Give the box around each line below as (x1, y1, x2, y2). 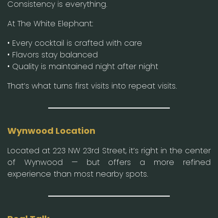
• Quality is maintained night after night (7, 60, 158, 72)
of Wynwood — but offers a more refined (7, 156, 211, 168)
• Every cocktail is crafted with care (7, 37, 142, 49)
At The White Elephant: (7, 18, 93, 29)
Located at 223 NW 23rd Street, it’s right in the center (7, 145, 211, 156)
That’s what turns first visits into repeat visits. (7, 80, 177, 91)
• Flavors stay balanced (7, 49, 98, 60)
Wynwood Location (7, 124, 97, 137)
